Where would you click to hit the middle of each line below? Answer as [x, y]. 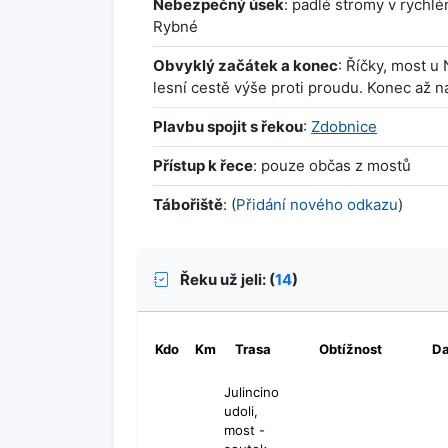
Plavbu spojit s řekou [228, 127]
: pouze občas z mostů [332, 166]
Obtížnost [350, 349]
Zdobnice [344, 127]
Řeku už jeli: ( [226, 279]
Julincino [251, 392]
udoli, [241, 411]
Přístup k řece [203, 166]
